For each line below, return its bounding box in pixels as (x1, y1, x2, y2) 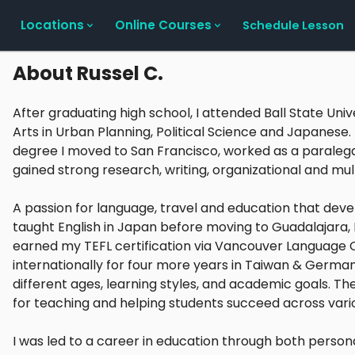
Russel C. (77, 60, 163, 86)
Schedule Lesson (242, 17, 344, 33)
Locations (20, 17, 84, 33)
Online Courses (114, 17, 212, 33)
